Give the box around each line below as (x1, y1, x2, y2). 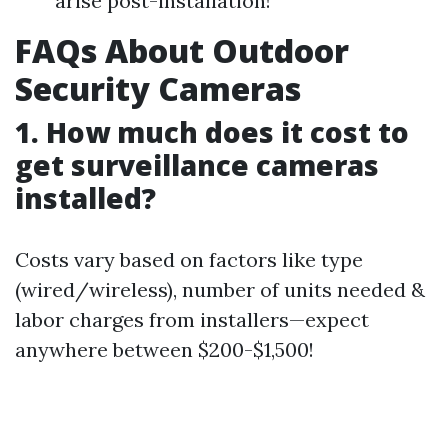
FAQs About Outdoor (15, 29, 349, 72)
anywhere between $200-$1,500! (15, 337, 314, 362)
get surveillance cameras (15, 146, 379, 184)
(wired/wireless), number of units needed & (15, 277, 425, 302)
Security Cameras (15, 67, 301, 110)
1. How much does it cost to (15, 113, 409, 151)
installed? (15, 179, 156, 217)
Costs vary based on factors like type (15, 247, 363, 272)
